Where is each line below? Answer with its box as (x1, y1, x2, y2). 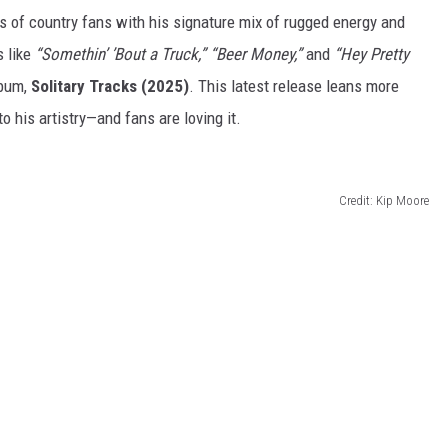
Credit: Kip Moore (339, 192, 429, 208)
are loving (159, 108, 223, 129)
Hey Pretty (340, 44, 409, 65)
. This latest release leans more (189, 76, 399, 97)
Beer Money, (216, 44, 296, 65)
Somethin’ (41, 44, 107, 65)
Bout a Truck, (114, 44, 200, 65)
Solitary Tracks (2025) (31, 76, 189, 97)
